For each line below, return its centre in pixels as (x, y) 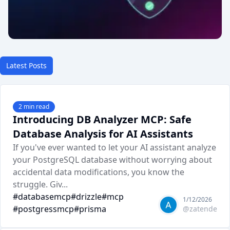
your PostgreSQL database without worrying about (112, 160)
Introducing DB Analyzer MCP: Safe (102, 119)
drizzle (89, 197)
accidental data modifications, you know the (99, 172)
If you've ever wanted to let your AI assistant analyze (114, 147)
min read (36, 107)
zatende (203, 209)
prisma (93, 209)
